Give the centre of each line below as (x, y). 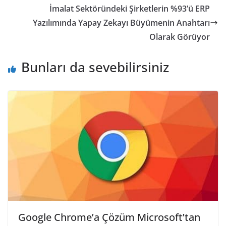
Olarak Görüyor (180, 37)
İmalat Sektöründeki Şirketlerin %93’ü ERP (130, 8)
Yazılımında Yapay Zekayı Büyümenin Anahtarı (121, 22)
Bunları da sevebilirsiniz (95, 67)
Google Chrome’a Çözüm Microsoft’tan (109, 217)
